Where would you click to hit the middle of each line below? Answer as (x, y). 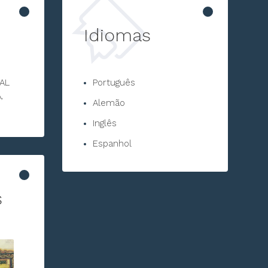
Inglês (105, 124)
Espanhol (112, 144)
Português (114, 83)
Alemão (109, 103)
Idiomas (118, 35)
